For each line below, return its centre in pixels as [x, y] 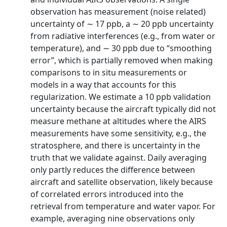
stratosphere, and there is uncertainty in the [115, 145]
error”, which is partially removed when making [122, 60]
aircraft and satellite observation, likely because [122, 182]
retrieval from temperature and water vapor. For [123, 206]
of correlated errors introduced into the [107, 194]
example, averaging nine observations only [112, 218]
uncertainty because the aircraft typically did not [123, 109]
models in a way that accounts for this [103, 85]
